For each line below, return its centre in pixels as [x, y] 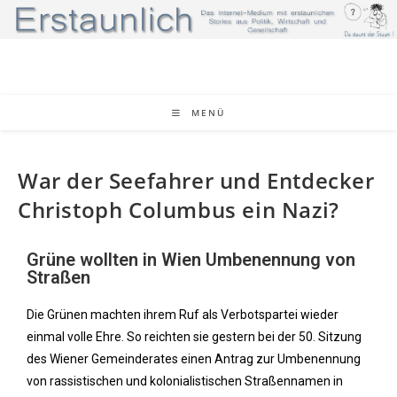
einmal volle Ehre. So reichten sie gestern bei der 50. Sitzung [194, 337]
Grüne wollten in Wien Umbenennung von [191, 260]
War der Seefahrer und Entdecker [196, 180]
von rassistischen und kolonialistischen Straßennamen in [185, 381]
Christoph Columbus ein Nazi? [179, 210]
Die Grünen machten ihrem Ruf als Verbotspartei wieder [183, 315]
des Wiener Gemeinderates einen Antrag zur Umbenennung [194, 359]
